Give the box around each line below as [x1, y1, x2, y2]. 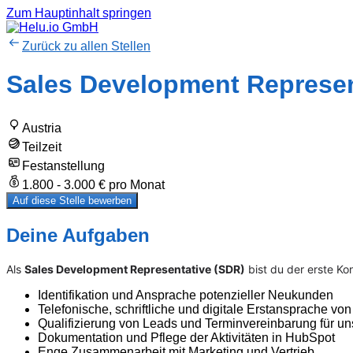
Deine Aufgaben [6, 224, 150, 246]
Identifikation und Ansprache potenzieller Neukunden [38, 288, 333, 302]
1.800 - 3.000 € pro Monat [22, 177, 165, 191]
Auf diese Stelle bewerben [13, 194, 132, 206]
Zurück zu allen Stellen [22, 39, 150, 53]
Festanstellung [22, 158, 105, 173]
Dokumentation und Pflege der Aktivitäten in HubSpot [38, 330, 335, 344]
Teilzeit [22, 139, 61, 154]
